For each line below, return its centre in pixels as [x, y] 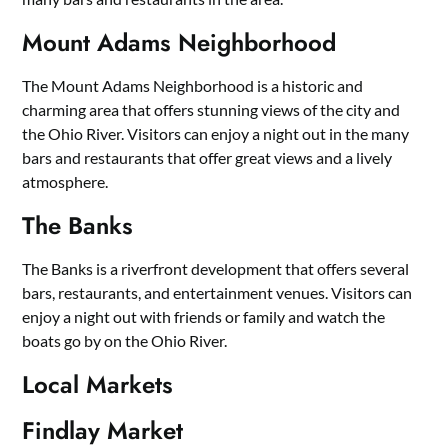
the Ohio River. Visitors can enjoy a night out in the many [216, 134]
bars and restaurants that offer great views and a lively [207, 158]
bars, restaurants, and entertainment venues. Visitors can [217, 293]
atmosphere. [65, 182]
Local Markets [98, 385]
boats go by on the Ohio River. [125, 341]
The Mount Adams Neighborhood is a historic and [193, 86]
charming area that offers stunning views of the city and [211, 110]
